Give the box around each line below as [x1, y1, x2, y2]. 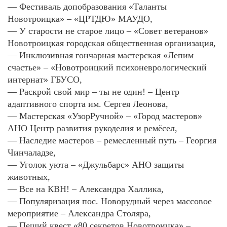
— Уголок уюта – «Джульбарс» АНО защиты [8, 160, 184, 170]
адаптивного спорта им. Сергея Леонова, [8, 99, 168, 109]
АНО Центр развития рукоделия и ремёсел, [8, 123, 177, 134]
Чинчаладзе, [8, 147, 56, 158]
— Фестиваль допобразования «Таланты [8, 2, 167, 12]
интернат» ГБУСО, [8, 74, 82, 85]
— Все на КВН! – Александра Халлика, [8, 184, 164, 195]
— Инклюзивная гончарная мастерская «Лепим [8, 50, 194, 61]
